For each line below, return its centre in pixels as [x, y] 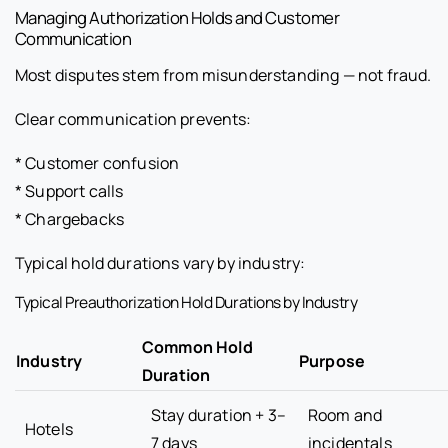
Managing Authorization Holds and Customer [177, 18]
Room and [345, 415]
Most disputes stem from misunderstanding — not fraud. [223, 75]
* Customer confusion [97, 163]
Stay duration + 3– [218, 415]
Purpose [332, 361]
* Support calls [69, 191]
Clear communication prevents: [133, 119]
